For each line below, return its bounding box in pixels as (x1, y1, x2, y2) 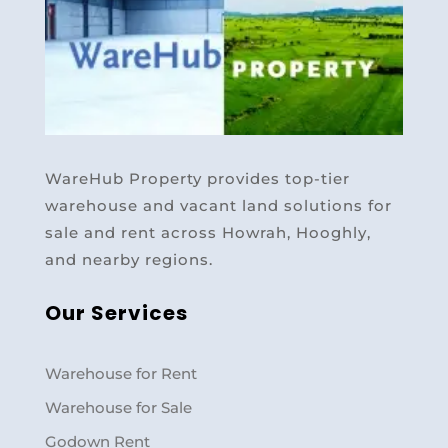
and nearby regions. (44, 250, 213, 270)
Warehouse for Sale (44, 398, 192, 418)
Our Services (44, 299, 188, 328)
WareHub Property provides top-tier (44, 169, 350, 189)
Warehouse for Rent (44, 364, 197, 384)
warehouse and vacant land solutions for (44, 196, 392, 216)
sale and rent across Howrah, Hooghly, (44, 223, 371, 243)
